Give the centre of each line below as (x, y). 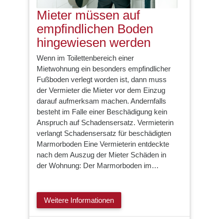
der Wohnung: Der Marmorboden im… (98, 166)
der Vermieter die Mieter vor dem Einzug (101, 90)
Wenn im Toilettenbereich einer (85, 58)
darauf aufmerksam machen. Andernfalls (101, 101)
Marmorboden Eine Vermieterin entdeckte (103, 144)
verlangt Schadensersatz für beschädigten (104, 133)
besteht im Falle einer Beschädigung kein (102, 112)
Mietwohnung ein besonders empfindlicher (104, 69)
